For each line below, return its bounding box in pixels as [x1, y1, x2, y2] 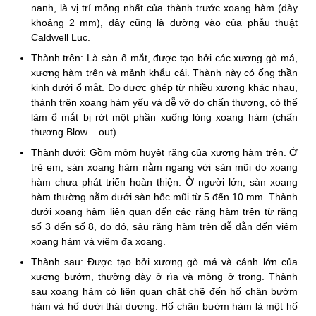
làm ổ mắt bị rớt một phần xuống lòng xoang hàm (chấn [30, 111, 298, 123]
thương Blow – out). [30, 126, 119, 138]
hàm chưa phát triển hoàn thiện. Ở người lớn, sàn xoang [30, 177, 298, 188]
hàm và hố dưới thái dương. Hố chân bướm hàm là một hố [30, 301, 298, 312]
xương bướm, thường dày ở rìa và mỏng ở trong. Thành [30, 272, 298, 283]
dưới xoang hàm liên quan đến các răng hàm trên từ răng [30, 207, 298, 218]
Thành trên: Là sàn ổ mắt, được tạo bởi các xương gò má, [30, 52, 298, 63]
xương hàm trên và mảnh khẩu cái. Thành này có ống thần [30, 67, 298, 78]
